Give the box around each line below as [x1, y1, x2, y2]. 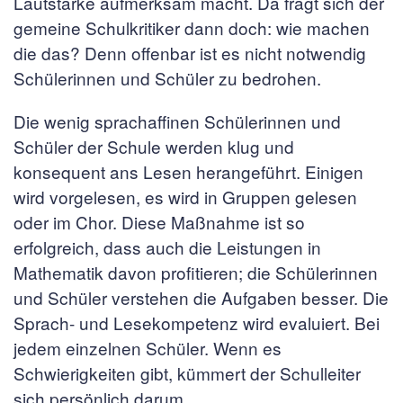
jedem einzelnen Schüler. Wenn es [13, 336, 282, 360]
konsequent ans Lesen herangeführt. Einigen [13, 159, 363, 184]
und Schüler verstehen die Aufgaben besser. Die [13, 285, 389, 309]
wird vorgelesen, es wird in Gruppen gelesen [13, 184, 357, 209]
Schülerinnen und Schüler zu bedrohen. [13, 66, 321, 90]
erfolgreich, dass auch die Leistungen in [13, 235, 321, 259]
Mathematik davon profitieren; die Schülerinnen [13, 260, 378, 284]
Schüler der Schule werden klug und [13, 134, 294, 158]
